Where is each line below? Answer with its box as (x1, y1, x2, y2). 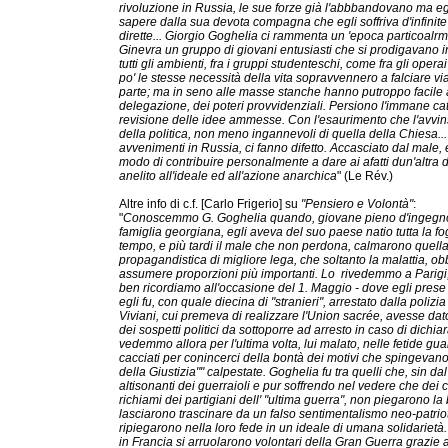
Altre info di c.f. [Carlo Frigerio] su (119, 197, 301, 211)
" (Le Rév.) (337, 169, 393, 183)
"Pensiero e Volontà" (301, 197, 413, 211)
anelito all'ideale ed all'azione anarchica (119, 169, 337, 183)
